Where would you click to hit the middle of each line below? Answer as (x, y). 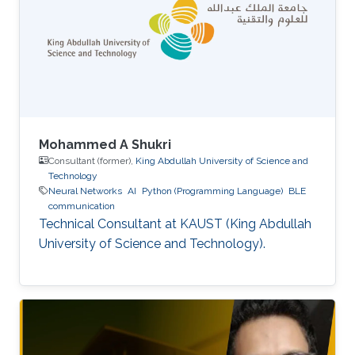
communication (82, 206)
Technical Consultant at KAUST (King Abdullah (175, 223)
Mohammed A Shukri (105, 144)
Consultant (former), (92, 160)
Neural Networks (85, 191)
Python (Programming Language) (212, 191)
